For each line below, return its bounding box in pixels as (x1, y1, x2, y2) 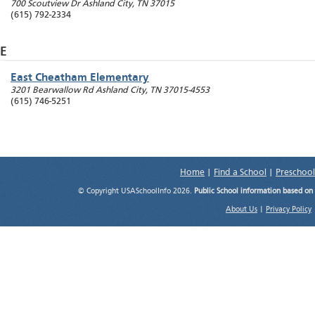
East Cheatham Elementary (11, 72, 149, 84)
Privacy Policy (266, 206, 311, 214)
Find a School (214, 168, 266, 178)
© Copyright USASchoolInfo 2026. (78, 188, 195, 196)
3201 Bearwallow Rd (11, 86, 94, 96)
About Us (226, 206, 257, 214)
